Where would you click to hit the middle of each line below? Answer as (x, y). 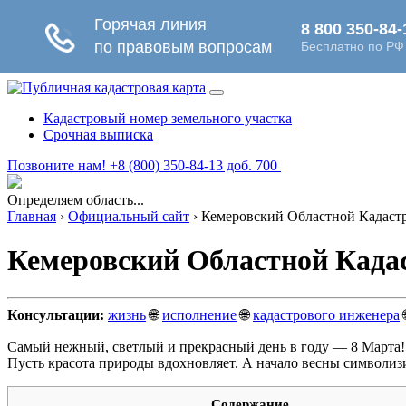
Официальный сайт (129, 216)
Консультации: (56, 314)
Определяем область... (76, 200)
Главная (32, 216)
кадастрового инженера (326, 314)
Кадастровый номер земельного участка (168, 118)
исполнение (199, 314)
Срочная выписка (98, 135)
